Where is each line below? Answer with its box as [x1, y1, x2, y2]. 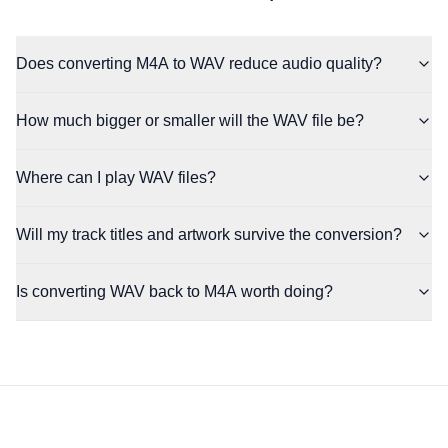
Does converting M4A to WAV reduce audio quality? [16, 55, 382, 72]
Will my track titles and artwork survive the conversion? [16, 226, 402, 243]
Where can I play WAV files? [16, 169, 216, 186]
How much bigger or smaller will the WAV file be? [16, 112, 364, 129]
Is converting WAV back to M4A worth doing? [16, 283, 333, 300]
